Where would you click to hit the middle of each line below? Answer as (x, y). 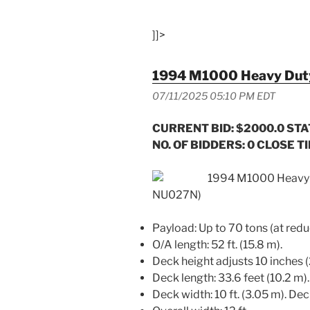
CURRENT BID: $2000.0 (219, 128)
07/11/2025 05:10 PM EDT (214, 96)
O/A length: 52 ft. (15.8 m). (217, 244)
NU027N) (177, 194)
